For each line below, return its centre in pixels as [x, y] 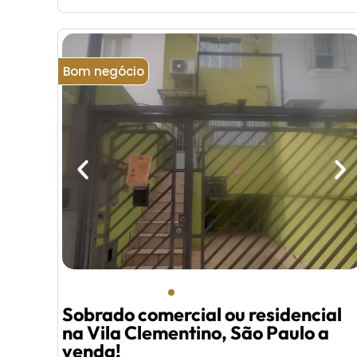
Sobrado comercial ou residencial [202, 315]
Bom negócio [103, 71]
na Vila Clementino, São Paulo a [196, 333]
